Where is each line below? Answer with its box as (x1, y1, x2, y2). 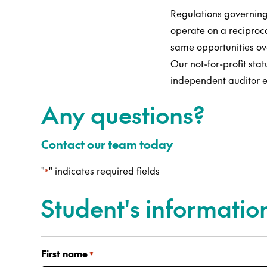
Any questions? (41, 97, 205, 131)
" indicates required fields (49, 163, 160, 177)
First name (41, 246, 88, 260)
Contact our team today (41, 135, 173, 153)
